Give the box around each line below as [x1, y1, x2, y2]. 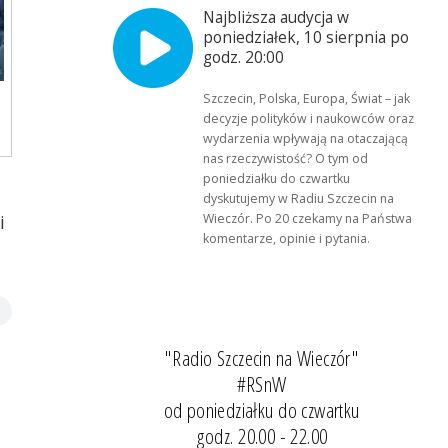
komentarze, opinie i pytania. [203, 229, 371, 247]
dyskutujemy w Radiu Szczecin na [203, 189, 395, 207]
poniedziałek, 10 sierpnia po [203, 26, 410, 48]
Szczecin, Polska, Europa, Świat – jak [203, 89, 411, 107]
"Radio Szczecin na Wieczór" [164, 344, 360, 373]
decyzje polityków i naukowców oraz [203, 109, 415, 127]
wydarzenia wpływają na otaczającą [203, 129, 409, 147]
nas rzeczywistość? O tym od [203, 149, 369, 167]
